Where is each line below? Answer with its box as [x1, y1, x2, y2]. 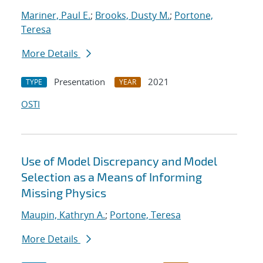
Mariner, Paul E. [21, 9, 90, 22]
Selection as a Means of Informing [21, 170, 202, 184]
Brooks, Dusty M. [95, 9, 170, 22]
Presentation [54, 76, 105, 88]
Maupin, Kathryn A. [21, 208, 105, 222]
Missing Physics [21, 186, 106, 200]
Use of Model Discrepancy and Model [21, 154, 217, 168]
